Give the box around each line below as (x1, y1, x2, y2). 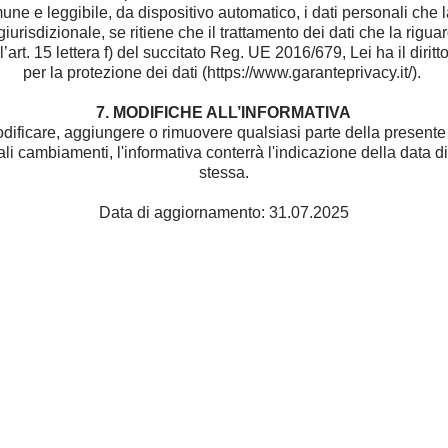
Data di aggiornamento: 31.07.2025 (99, 204, 349, 221)
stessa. (199, 164, 249, 181)
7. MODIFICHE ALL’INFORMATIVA (96, 104, 352, 121)
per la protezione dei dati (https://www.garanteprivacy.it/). (23, 64, 425, 81)
